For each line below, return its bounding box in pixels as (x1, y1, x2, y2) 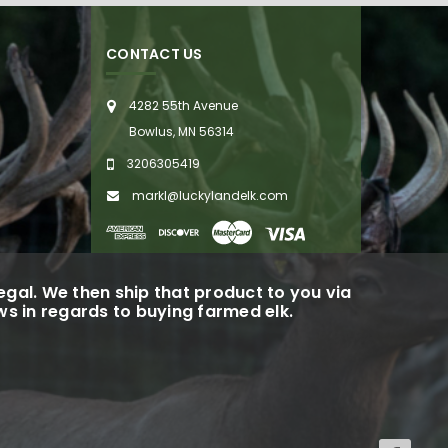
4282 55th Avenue (129, 97, 238, 115)
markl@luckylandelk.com (132, 187, 288, 205)
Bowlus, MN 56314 (129, 123, 234, 141)
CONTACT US (106, 44, 203, 65)
